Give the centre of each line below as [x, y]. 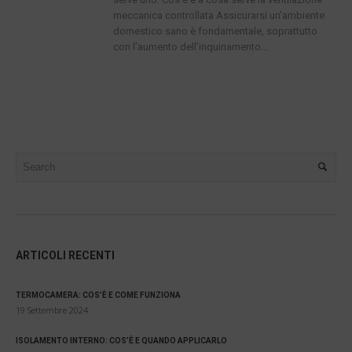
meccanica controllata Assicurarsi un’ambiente [218, 15]
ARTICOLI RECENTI [65, 255]
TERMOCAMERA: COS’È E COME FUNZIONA [98, 295]
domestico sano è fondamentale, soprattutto [215, 31]
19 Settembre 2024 [52, 310]
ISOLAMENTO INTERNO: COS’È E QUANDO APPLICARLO [121, 341]
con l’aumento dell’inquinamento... [190, 47]
